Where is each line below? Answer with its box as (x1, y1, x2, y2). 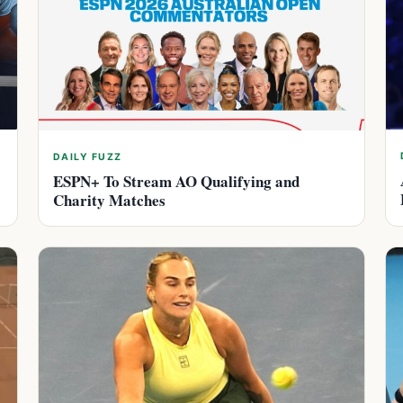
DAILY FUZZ (53, 151, 122, 164)
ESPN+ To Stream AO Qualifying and (53, 170, 300, 193)
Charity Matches (53, 189, 166, 212)
